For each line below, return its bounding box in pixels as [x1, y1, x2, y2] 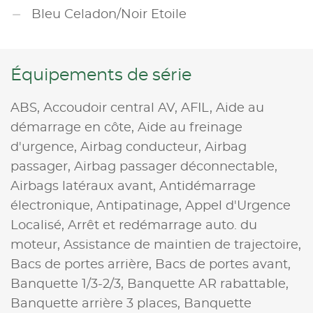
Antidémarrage [159, 180, 256, 193]
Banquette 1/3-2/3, [10, 277, 127, 291]
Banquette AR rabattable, [127, 277, 289, 291]
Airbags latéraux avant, [10, 180, 159, 193]
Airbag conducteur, [80, 140, 205, 154]
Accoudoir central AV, [43, 101, 181, 115]
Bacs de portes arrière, [10, 258, 155, 271]
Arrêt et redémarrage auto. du [68, 219, 257, 232]
